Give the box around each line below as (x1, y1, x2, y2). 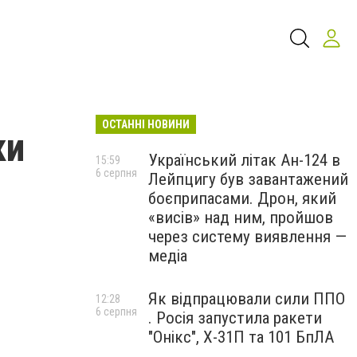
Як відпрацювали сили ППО (148, 289, 345, 308)
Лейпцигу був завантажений (148, 170, 348, 189)
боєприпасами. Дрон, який (148, 189, 336, 208)
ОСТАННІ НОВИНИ (102, 118, 190, 131)
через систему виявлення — (148, 227, 347, 246)
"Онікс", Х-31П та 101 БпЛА (148, 328, 334, 347)
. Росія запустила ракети (148, 308, 322, 328)
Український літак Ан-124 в (148, 151, 340, 170)
